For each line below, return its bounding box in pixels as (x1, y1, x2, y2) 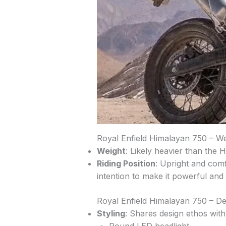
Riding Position (97, 158, 155, 169)
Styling (97, 208, 125, 219)
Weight (97, 146, 126, 156)
